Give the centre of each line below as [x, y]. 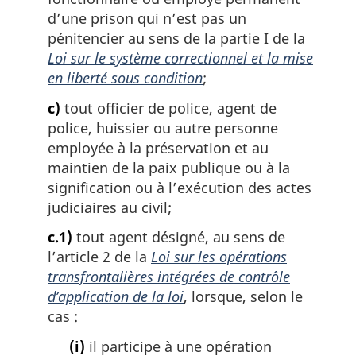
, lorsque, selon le [243, 297]
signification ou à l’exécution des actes [180, 187]
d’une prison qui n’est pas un [147, 19]
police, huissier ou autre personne [163, 128]
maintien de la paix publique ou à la [169, 167]
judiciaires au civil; [110, 207]
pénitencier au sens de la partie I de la [176, 39]
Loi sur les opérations [219, 257]
